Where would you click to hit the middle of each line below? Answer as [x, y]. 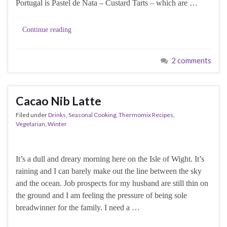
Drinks [57, 115]
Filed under [32, 115]
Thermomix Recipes [146, 115]
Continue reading [47, 29]
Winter [57, 124]
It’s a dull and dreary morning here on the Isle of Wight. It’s [110, 159]
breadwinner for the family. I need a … [78, 207]
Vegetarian [30, 124]
